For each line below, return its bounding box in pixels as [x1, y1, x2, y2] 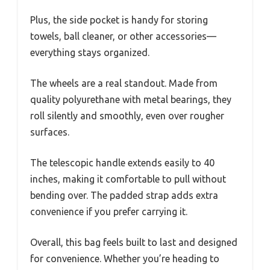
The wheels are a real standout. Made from [30, 77, 218, 89]
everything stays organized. [30, 46, 149, 58]
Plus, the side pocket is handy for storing [30, 14, 208, 25]
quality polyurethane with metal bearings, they [30, 93, 231, 105]
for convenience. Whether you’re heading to [30, 253, 219, 264]
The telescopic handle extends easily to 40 [30, 157, 215, 168]
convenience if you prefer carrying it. [30, 206, 187, 217]
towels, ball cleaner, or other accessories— [30, 30, 216, 42]
